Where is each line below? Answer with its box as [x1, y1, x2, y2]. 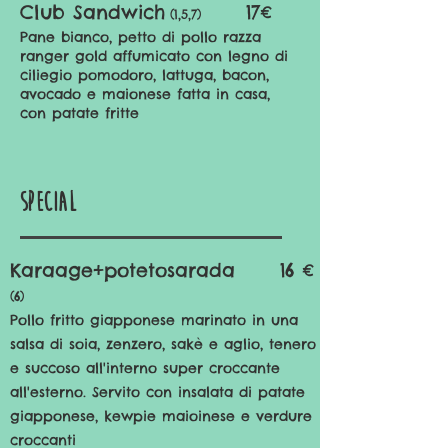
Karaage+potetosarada [10, 258, 235, 282]
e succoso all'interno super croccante [10, 359, 280, 377]
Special [20, 188, 76, 217]
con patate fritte [20, 104, 139, 122]
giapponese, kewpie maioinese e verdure [10, 407, 312, 425]
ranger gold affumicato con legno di [20, 47, 288, 65]
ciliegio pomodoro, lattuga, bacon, [20, 66, 269, 84]
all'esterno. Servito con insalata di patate [10, 383, 305, 401]
